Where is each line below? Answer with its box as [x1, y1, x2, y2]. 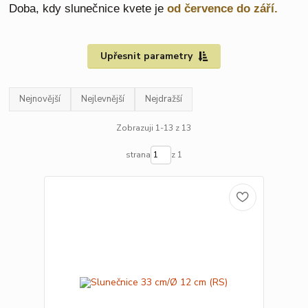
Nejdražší [145, 92, 183, 105]
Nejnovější [19, 92, 61, 105]
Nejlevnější [81, 92, 125, 105]
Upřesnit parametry [100, 49, 192, 63]
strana [125, 149, 151, 161]
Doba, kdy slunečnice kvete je [9, 2, 164, 15]
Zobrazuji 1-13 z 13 [116, 122, 192, 134]
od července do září [167, 2, 275, 15]
